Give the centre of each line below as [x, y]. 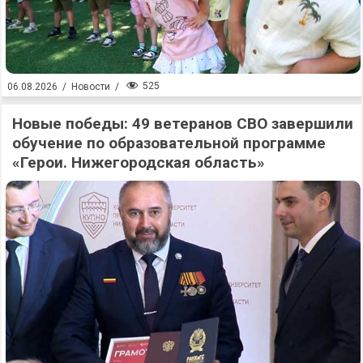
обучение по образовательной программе [169, 143]
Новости [91, 86]
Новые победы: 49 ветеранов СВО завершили [183, 123]
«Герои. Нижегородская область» [139, 162]
